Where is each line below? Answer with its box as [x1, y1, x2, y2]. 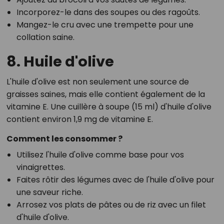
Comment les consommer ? [6, 133, 122, 145]
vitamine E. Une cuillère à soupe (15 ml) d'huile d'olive [6, 101, 211, 113]
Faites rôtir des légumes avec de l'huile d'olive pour [16, 174, 214, 186]
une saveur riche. [16, 186, 83, 198]
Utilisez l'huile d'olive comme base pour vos [16, 149, 184, 161]
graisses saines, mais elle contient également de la [6, 88, 205, 100]
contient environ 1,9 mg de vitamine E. [6, 113, 153, 125]
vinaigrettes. [16, 161, 65, 173]
